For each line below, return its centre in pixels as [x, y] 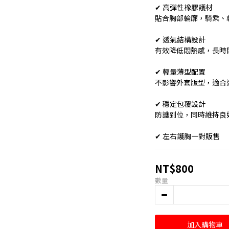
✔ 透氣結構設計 [180, 39]
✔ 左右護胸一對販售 [187, 136]
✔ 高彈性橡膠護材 [184, 7]
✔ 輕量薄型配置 [180, 72]
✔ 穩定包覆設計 [180, 104]
